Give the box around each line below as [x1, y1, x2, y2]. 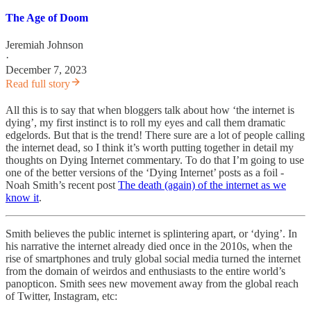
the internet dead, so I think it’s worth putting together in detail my [6, 142, 294, 154]
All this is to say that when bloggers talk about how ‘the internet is [6, 104, 294, 117]
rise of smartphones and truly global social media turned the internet [6, 253, 301, 265]
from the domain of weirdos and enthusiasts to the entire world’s [6, 265, 285, 278]
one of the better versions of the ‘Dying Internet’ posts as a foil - [6, 167, 284, 179]
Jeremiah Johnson [6, 39, 83, 51]
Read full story [6, 78, 70, 90]
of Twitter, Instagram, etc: [6, 290, 117, 303]
